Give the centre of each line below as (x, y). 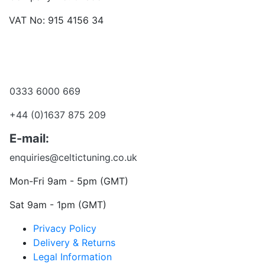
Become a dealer (132, 53)
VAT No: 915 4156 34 (56, 20)
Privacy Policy (65, 228)
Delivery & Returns (74, 242)
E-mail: (29, 138)
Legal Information (72, 256)
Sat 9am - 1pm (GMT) (58, 204)
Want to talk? (132, 77)
